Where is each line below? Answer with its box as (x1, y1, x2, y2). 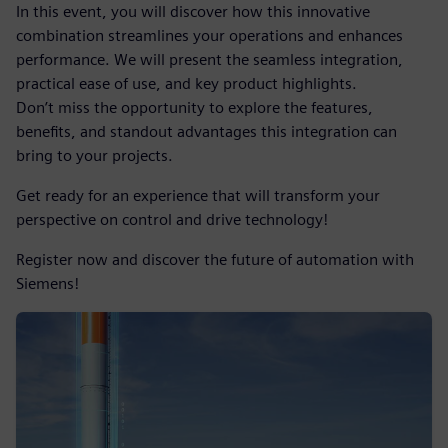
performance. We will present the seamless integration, (16, 50, 403, 69)
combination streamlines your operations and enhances (16, 26, 403, 45)
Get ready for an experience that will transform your (16, 186, 380, 205)
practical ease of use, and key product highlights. (16, 74, 357, 93)
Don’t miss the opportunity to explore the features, (16, 98, 373, 117)
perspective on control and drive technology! (16, 210, 328, 229)
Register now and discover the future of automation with (16, 250, 414, 269)
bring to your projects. (16, 146, 173, 165)
